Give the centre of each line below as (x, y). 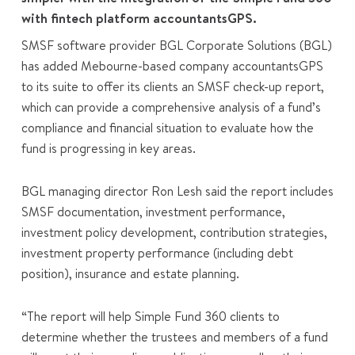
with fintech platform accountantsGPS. (139, 18)
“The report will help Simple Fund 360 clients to (150, 317)
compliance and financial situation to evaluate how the (167, 128)
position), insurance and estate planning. (130, 274)
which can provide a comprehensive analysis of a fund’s (171, 107)
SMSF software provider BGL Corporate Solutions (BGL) (176, 46)
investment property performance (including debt (157, 253)
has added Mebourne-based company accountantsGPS (172, 66)
